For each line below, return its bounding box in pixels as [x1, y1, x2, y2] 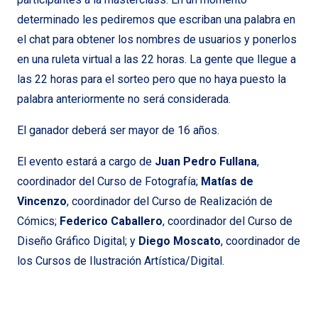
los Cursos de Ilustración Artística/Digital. [17, 253, 224, 268]
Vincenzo [17, 194, 67, 208]
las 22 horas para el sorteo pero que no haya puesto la [17, 72, 286, 86]
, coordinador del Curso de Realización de [67, 194, 273, 208]
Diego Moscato [138, 234, 221, 248]
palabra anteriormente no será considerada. [17, 92, 231, 106]
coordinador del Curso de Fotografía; [17, 174, 198, 188]
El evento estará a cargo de [17, 154, 155, 168]
